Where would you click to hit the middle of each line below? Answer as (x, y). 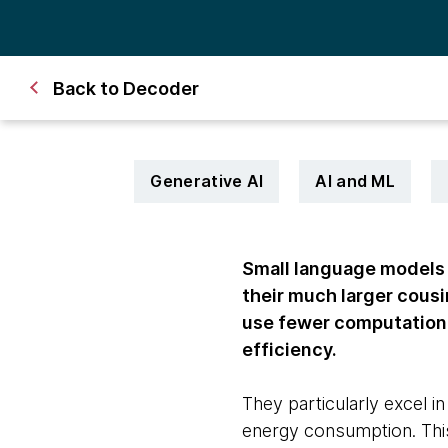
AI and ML (355, 181)
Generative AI (207, 181)
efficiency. (291, 349)
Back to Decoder (126, 88)
